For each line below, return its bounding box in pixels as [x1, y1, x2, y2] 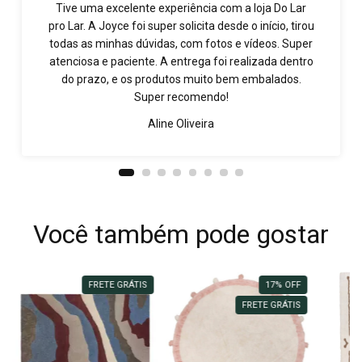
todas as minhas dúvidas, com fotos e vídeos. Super [49, 37, 313, 51]
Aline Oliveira [148, 117, 214, 131]
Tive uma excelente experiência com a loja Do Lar [56, 2, 306, 15]
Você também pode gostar [33, 219, 329, 250]
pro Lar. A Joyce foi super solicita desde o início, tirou [48, 19, 314, 33]
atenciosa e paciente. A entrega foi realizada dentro [48, 55, 314, 69]
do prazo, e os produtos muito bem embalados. [61, 73, 301, 86]
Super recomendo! [133, 90, 229, 104]
